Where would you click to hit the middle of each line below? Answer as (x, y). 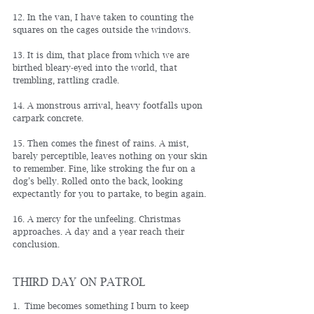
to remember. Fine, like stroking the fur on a (105, 169)
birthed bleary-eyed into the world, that (96, 68)
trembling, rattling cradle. (66, 80)
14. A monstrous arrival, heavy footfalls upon (109, 105)
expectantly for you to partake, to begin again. (109, 194)
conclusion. (36, 244)
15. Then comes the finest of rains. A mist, (102, 143)
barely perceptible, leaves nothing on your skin (111, 156)
